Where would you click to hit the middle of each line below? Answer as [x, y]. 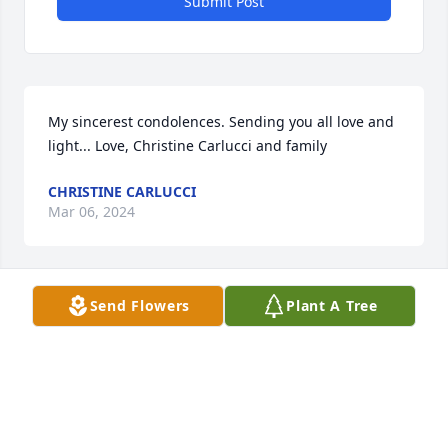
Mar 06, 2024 [91, 212]
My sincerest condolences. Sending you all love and [221, 122]
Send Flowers [140, 305]
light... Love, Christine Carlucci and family [187, 146]
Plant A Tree [332, 305]
